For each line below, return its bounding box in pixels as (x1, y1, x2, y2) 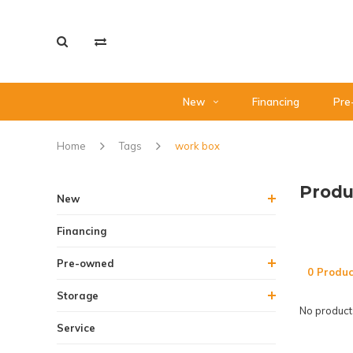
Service (57, 321, 95, 334)
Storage (57, 289, 98, 302)
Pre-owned (57, 257, 114, 269)
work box (175, 139, 220, 152)
